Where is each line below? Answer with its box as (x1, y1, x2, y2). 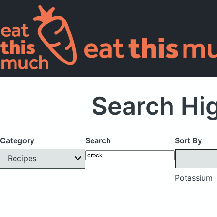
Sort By (175, 136, 202, 145)
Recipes (8, 153, 36, 163)
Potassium (175, 172, 213, 183)
